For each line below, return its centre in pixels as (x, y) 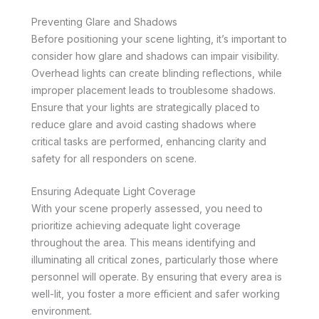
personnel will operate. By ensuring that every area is (157, 277)
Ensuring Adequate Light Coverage (114, 192)
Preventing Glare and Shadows (104, 21)
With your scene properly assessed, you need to (147, 209)
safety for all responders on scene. (114, 158)
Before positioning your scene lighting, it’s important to (159, 38)
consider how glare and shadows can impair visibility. (155, 56)
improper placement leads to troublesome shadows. (153, 90)
